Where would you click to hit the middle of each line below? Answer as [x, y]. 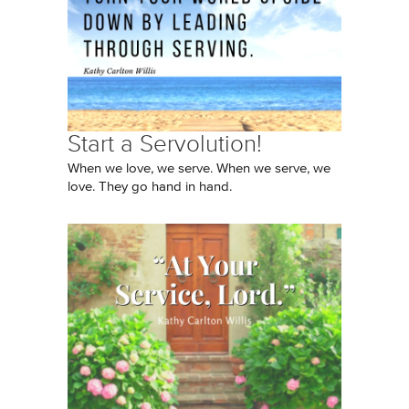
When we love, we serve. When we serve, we [199, 168]
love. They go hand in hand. [150, 187]
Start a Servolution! [165, 144]
